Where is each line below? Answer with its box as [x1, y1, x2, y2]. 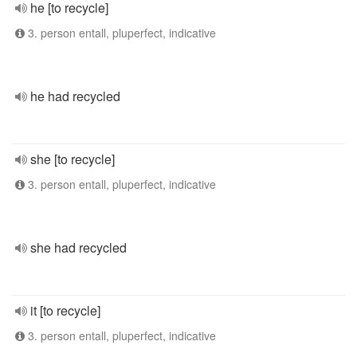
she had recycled [30, 238, 127, 257]
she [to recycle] [30, 150, 115, 168]
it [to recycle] [30, 301, 100, 320]
